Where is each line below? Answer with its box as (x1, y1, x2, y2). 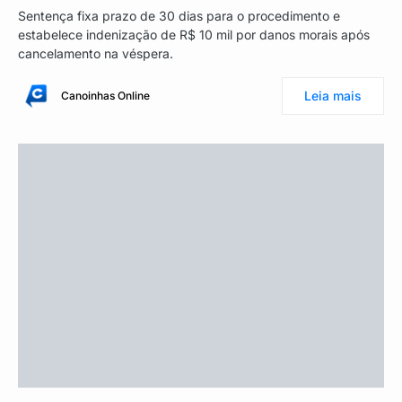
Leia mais (304, 87, 362, 103)
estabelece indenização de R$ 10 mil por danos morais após (18, 26, 370, 42)
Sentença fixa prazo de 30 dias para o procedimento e (18, 7, 340, 23)
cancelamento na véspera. (18, 45, 173, 61)
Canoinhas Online (61, 88, 150, 102)
